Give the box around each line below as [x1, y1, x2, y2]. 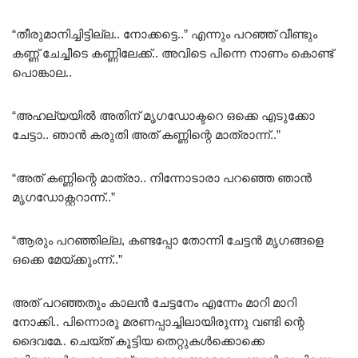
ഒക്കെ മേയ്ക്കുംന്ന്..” [12, 253, 122, 267]
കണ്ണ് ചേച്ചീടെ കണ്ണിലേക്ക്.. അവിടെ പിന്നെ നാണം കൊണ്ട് [12, 46, 333, 61]
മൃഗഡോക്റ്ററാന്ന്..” [12, 190, 115, 205]
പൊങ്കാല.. [12, 66, 72, 80]
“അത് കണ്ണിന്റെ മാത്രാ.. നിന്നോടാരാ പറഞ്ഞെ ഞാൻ [12, 171, 312, 185]
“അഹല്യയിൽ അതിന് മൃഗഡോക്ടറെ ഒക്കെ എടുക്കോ [12, 109, 315, 123]
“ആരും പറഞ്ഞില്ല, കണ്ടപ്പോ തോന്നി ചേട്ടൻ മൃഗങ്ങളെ [12, 233, 324, 248]
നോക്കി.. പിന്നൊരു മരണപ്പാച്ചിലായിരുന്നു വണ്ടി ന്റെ [12, 315, 304, 329]
